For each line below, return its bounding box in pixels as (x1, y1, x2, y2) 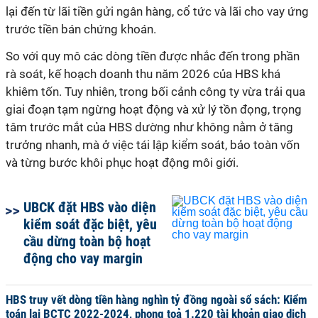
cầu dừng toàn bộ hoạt (23, 233, 150, 250)
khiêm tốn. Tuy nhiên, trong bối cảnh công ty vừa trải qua (6, 84, 305, 99)
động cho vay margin (23, 250, 143, 267)
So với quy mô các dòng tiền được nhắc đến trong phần (6, 49, 300, 63)
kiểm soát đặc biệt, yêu (23, 216, 157, 233)
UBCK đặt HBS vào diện (23, 199, 156, 216)
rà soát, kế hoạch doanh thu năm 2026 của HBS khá (6, 67, 280, 81)
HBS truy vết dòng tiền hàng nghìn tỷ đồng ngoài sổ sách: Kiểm (6, 292, 307, 307)
